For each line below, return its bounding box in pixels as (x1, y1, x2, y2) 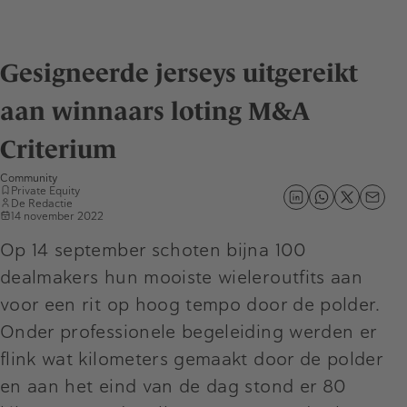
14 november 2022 (11, 209, 104, 223)
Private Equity (11, 184, 80, 197)
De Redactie (11, 196, 73, 210)
